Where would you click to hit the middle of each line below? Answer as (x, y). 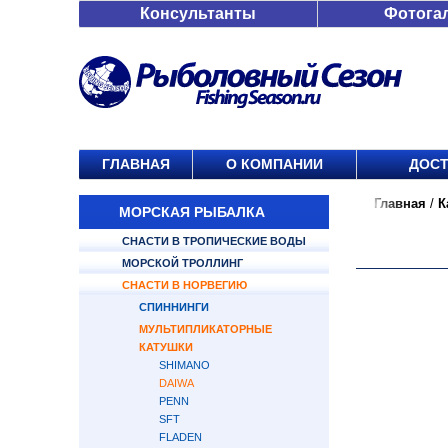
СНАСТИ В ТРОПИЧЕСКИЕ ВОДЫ (214, 241)
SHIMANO (184, 365)
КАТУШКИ (166, 347)
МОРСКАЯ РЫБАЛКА (192, 212)
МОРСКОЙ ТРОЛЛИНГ (182, 263)
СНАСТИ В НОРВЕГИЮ (184, 285)
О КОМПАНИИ (274, 164)
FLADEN (180, 437)
